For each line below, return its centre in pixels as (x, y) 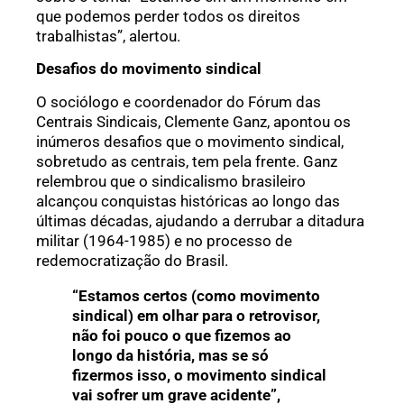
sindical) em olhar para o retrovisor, (196, 315)
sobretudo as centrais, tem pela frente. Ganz (187, 161)
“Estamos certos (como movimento (196, 295)
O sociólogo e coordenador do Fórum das (179, 101)
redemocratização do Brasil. (132, 260)
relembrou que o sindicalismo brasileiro (171, 181)
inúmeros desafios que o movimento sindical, (190, 141)
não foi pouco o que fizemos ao (182, 335)
